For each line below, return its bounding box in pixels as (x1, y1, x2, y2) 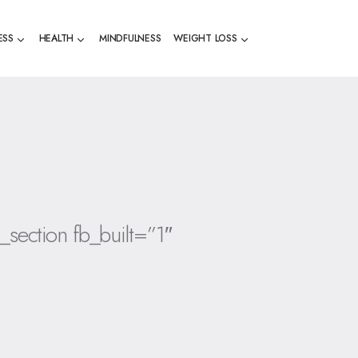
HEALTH (38, 31, 74, 46)
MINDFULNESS (98, 31, 161, 46)
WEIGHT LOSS (173, 31, 237, 46)
